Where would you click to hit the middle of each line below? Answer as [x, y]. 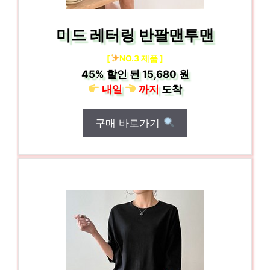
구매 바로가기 [129, 123]
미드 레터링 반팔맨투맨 [135, 35]
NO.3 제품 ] [142, 58]
